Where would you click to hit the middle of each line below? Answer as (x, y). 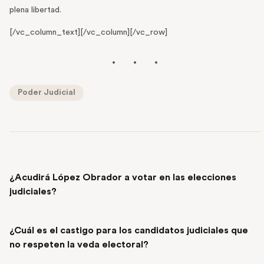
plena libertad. (35, 10)
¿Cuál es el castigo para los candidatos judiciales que (129, 231)
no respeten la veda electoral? (79, 245)
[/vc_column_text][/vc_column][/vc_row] (88, 33)
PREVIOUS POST (52, 163)
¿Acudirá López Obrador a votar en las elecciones (123, 178)
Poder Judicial (47, 93)
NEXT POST (31, 216)
